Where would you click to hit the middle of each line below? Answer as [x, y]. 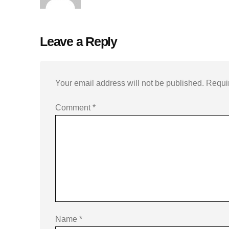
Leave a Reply [78, 42]
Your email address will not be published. [130, 83]
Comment [74, 108]
